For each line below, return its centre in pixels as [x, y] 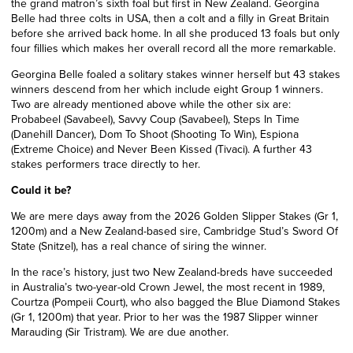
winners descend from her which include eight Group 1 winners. [167, 89]
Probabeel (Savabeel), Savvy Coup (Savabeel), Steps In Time [155, 119]
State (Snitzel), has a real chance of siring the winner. [139, 246]
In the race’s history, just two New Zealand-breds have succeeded [172, 272]
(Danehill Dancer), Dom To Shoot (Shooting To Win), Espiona [155, 134]
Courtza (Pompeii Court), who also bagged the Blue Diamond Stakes [176, 302]
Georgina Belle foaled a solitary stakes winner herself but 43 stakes [176, 74]
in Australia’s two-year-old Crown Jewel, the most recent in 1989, [168, 287]
